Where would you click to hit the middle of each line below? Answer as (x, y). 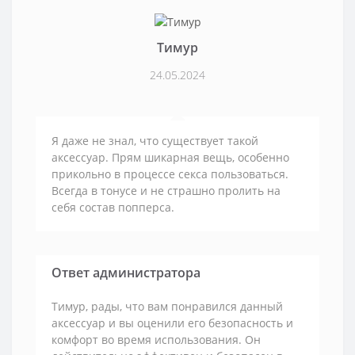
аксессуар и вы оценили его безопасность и (172, 323)
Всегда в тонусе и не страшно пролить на (166, 191)
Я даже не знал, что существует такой (155, 141)
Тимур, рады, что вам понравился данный (167, 307)
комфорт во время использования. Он (156, 340)
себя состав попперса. (113, 208)
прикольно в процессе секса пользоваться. (170, 174)
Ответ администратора (126, 273)
